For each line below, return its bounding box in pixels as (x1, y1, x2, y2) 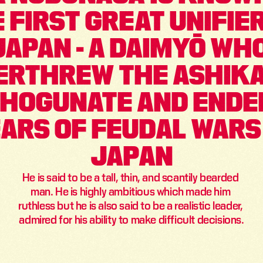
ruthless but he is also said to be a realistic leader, (18, 200, 243, 212)
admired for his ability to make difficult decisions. (19, 214, 244, 226)
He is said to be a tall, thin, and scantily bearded (22, 172, 239, 184)
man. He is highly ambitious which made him (31, 186, 231, 198)
